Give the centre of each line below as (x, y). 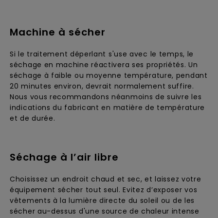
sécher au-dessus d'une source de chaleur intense (105, 211)
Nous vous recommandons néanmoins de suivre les (106, 97)
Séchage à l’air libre (64, 157)
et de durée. (33, 118)
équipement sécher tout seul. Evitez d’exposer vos (104, 190)
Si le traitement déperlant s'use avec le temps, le (102, 54)
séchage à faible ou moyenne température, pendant (109, 75)
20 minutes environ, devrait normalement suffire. (102, 86)
